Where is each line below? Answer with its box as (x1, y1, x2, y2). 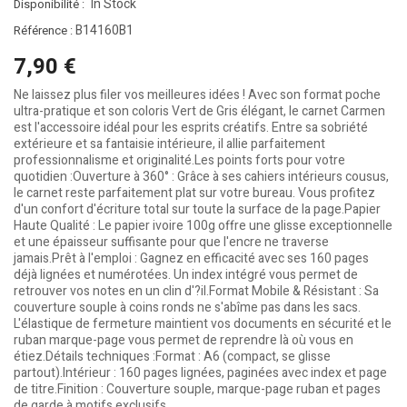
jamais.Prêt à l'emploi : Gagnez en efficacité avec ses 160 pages (14, 249, 369, 268)
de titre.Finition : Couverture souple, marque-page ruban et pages (14, 380, 381, 399)
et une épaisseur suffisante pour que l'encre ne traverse (14, 233, 329, 252)
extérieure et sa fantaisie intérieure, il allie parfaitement (14, 134, 325, 154)
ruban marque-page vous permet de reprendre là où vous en (14, 331, 353, 350)
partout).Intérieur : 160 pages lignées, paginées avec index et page (14, 363, 387, 382)
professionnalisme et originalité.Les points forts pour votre (14, 151, 345, 170)
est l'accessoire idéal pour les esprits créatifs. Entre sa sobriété (14, 118, 368, 137)
